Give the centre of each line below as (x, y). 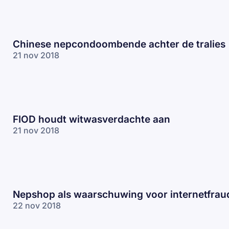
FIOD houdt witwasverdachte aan (91, 119)
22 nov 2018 (37, 205)
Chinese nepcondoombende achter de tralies (119, 44)
